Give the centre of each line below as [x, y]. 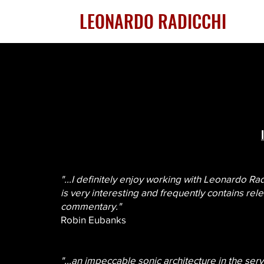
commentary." [91, 206]
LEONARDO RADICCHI [153, 21]
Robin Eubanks [93, 220]
